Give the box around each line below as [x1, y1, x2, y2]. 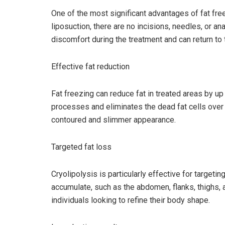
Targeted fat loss [51, 142, 111, 152]
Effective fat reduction [51, 62, 130, 72]
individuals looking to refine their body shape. [51, 195, 210, 205]
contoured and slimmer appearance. [51, 115, 176, 125]
